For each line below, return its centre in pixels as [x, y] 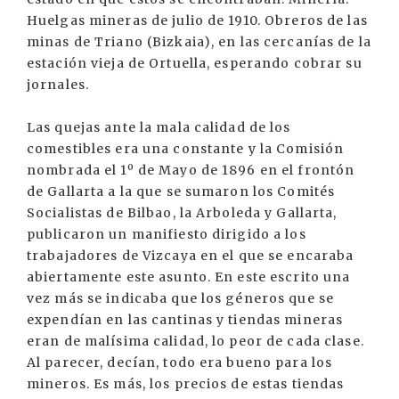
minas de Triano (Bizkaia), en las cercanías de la [199, 42]
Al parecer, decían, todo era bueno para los [180, 362]
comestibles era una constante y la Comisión [186, 149]
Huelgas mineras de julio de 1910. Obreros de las [197, 20]
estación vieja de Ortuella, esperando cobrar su [195, 63]
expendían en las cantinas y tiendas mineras [185, 320]
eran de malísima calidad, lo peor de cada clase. [195, 341]
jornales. [58, 85]
